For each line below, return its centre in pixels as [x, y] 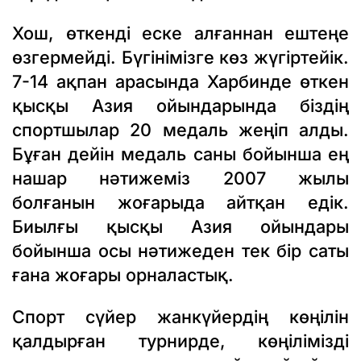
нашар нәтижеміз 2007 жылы [180, 178]
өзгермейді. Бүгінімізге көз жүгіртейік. [180, 58]
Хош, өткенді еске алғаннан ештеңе [180, 33]
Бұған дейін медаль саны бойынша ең [180, 154]
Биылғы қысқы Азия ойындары [180, 227]
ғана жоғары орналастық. [123, 275]
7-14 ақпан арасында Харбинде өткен [180, 82]
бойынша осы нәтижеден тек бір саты [180, 251]
